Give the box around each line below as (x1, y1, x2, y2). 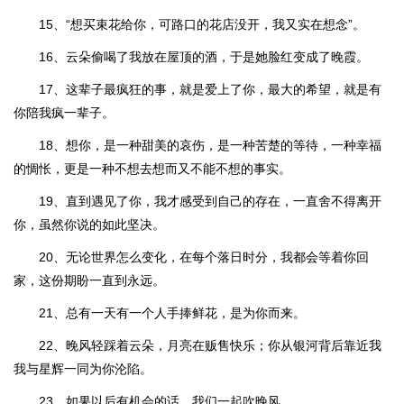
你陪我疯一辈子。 (14, 106, 115, 120)
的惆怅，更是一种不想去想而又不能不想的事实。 (14, 161, 291, 176)
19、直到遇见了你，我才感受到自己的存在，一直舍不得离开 (39, 194, 381, 208)
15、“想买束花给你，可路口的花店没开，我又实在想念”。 (39, 17, 365, 32)
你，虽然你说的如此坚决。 (14, 217, 165, 232)
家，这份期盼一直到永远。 (14, 273, 165, 288)
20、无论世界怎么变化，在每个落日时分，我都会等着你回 (39, 250, 369, 264)
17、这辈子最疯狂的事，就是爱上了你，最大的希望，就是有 (39, 82, 381, 96)
